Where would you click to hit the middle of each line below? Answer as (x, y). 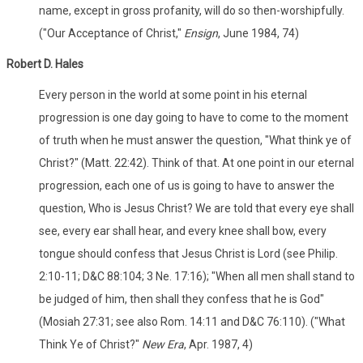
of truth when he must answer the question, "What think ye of (195, 140)
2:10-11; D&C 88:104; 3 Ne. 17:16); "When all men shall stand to (197, 276)
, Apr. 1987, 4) (218, 344)
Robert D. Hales (45, 64)
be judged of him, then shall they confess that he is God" (181, 299)
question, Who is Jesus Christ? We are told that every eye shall (196, 208)
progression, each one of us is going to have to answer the (187, 185)
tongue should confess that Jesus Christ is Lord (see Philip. (188, 253)
